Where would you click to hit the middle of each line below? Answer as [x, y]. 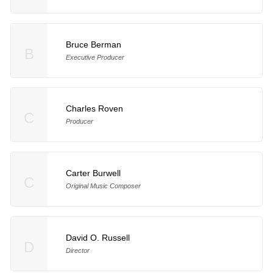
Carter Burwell [93, 173]
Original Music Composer [103, 186]
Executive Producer [95, 57]
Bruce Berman [93, 44]
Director [77, 251]
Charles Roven [94, 109]
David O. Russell [97, 238]
